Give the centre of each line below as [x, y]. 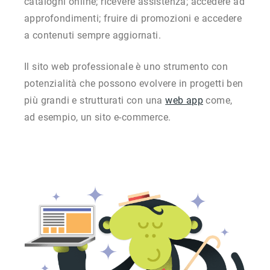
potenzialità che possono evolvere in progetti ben [134, 83]
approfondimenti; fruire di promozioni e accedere [133, 18]
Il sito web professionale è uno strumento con [126, 67]
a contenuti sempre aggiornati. [93, 35]
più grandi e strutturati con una [95, 100]
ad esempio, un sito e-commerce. [98, 117]
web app [184, 100]
